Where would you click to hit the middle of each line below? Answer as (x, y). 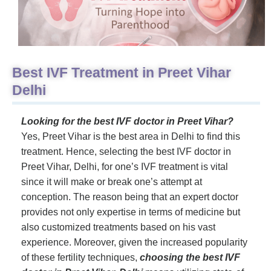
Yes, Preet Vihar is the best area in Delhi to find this (131, 136)
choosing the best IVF (190, 257)
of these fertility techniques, (80, 257)
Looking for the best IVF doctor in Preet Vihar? (127, 121)
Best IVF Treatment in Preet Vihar (122, 72)
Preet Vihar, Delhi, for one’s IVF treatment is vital (125, 166)
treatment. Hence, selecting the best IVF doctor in (126, 151)
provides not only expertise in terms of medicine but (131, 212)
